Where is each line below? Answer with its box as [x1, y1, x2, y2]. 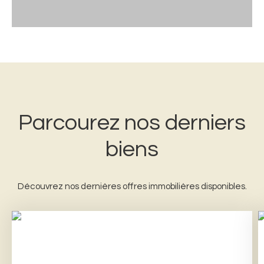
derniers [160, 111, 246, 134]
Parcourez [18, 111, 124, 134]
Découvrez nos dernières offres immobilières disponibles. [17, 182, 247, 191]
